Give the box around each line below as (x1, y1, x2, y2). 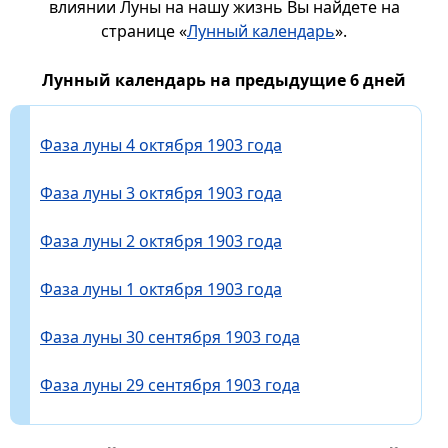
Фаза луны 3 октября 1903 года (40, 181, 282, 204)
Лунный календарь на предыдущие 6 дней (42, 68, 406, 91)
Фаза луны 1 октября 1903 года (40, 277, 282, 300)
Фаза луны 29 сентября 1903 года (40, 373, 300, 396)
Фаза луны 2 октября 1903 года (40, 229, 282, 252)
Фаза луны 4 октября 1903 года (40, 133, 282, 156)
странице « (101, 19, 187, 42)
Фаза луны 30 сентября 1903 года (40, 325, 300, 348)
